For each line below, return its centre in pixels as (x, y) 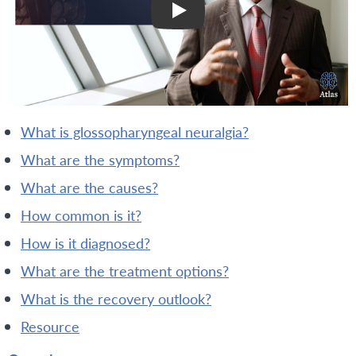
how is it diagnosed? (91, 243)
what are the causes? (97, 188)
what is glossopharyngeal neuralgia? (142, 132)
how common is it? (87, 215)
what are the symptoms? (108, 160)
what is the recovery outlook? (124, 299)
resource (54, 327)
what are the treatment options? (132, 271)
